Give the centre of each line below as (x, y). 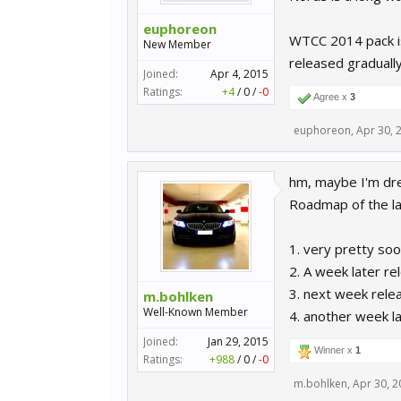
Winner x (333, 350)
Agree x (331, 97)
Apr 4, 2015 (239, 74)
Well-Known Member (196, 312)
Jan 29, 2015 (238, 341)
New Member (177, 44)
